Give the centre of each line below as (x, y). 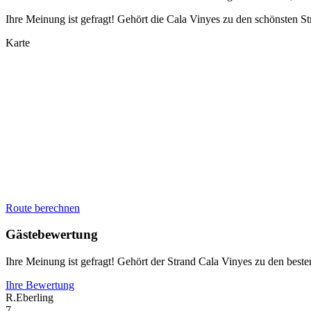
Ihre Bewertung (40, 285)
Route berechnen (43, 208)
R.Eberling (30, 297)
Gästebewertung (52, 235)
